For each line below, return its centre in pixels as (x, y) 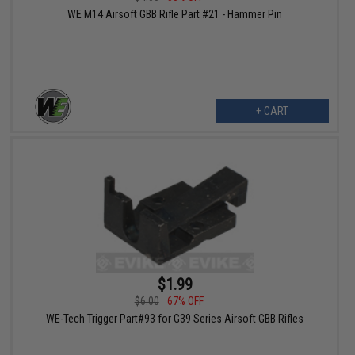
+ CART (272, 111)
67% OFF (185, 302)
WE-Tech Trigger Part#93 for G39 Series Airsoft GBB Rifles (175, 319)
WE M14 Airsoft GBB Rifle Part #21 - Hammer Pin (175, 15)
